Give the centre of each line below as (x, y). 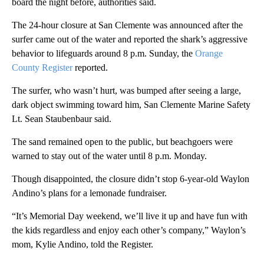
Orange (209, 53)
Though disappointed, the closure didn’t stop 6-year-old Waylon (131, 179)
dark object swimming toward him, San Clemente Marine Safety (131, 105)
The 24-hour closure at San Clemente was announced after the (127, 25)
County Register (42, 67)
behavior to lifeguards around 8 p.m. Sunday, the (103, 53)
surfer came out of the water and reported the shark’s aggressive (130, 39)
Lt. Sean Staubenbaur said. (62, 119)
